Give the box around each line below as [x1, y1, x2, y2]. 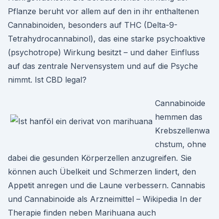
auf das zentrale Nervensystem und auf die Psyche [8, 61, 198, 71]
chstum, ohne [155, 139, 206, 149]
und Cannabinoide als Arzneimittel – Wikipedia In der [8, 194, 202, 204]
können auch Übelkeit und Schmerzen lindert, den [8, 167, 196, 176]
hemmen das [155, 112, 202, 122]
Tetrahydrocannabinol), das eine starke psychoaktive [8, 34, 205, 44]
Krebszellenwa [155, 126, 210, 135]
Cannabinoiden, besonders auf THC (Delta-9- [8, 20, 177, 30]
